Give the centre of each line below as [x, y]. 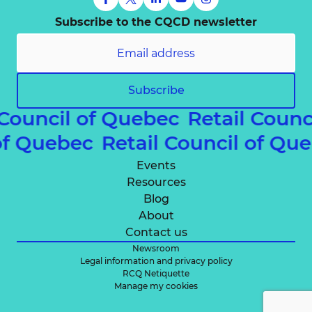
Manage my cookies [156, 286]
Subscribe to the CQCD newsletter [156, 22]
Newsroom [156, 248]
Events [156, 165]
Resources [156, 182]
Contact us [156, 232]
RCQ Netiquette [156, 273]
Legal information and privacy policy [156, 261]
